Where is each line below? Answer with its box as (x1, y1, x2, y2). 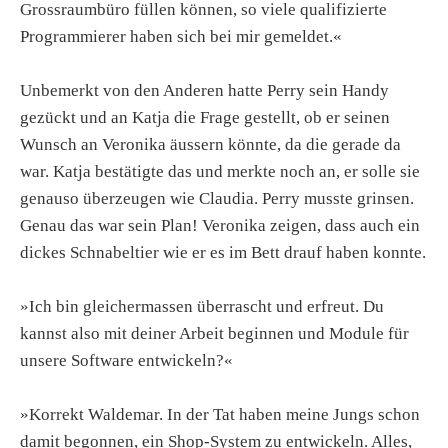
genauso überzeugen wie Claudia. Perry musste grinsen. (20, 188, 414, 208)
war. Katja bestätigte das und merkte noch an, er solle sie (20, 161, 420, 181)
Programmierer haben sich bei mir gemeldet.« (20, 26, 342, 46)
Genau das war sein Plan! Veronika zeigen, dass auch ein (20, 215, 420, 235)
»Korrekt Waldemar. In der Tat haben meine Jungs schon (20, 405, 420, 425)
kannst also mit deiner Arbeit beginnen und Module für (20, 323, 409, 343)
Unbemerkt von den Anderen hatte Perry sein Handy (20, 80, 389, 100)
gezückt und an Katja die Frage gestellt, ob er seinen (20, 107, 390, 127)
